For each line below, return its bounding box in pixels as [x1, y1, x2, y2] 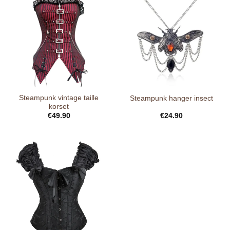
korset [49, 103, 69, 111]
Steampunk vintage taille [19, 94, 99, 102]
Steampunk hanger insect [129, 94, 213, 102]
